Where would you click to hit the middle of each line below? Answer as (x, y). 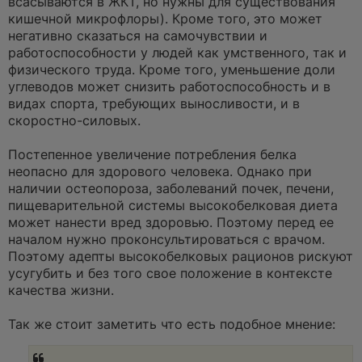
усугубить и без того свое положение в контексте (170, 273)
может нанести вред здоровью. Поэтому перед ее (171, 222)
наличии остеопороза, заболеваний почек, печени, (171, 188)
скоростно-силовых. (74, 120)
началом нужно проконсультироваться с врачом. (166, 239)
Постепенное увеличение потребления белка (152, 154)
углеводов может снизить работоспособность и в (169, 86)
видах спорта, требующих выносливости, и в (154, 103)
